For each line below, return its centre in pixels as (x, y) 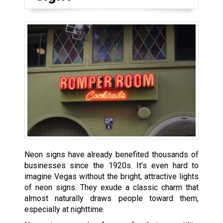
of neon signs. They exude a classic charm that (111, 188)
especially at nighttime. (64, 210)
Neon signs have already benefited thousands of (111, 155)
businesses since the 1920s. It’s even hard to (111, 166)
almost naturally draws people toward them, (111, 199)
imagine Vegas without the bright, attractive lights (111, 177)
